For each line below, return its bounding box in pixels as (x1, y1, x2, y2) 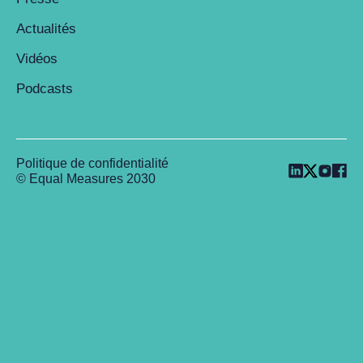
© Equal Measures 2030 (16, 172, 156, 186)
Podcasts (16, 81, 73, 96)
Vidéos (16, 51, 58, 66)
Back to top (2, 207, 72, 224)
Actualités (16, 21, 76, 36)
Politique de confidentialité (16, 156, 169, 170)
